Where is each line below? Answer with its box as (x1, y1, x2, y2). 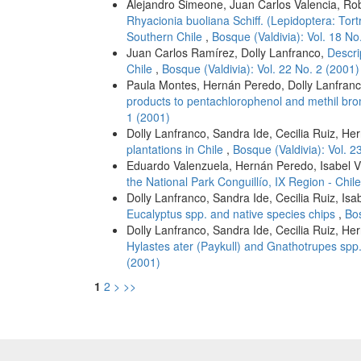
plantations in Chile (127, 141, 226, 158)
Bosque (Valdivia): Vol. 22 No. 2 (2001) (162, 60, 359, 77)
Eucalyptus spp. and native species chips (127, 205, 338, 222)
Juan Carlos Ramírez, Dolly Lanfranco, (127, 44, 327, 61)
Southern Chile (127, 28, 205, 45)
